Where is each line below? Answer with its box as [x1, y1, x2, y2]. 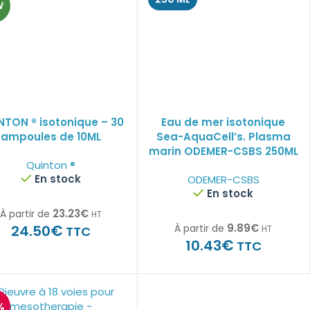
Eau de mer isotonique [161, 115, 286, 129]
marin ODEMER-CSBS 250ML [148, 144, 298, 158]
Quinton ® [26, 158, 76, 172]
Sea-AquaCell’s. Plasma [156, 129, 291, 144]
